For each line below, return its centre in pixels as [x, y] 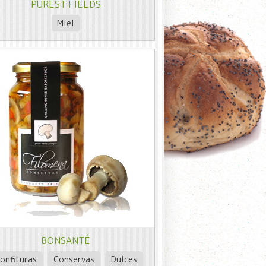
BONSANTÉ [66, 240]
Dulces [124, 259]
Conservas [74, 259]
